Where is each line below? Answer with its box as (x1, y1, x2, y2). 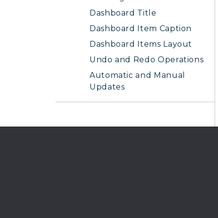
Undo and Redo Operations (90, 55, 204, 64)
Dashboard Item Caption (90, 24, 192, 33)
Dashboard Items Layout (90, 39, 193, 49)
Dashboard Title (90, 8, 157, 18)
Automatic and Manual (90, 71, 185, 80)
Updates (90, 82, 125, 91)
